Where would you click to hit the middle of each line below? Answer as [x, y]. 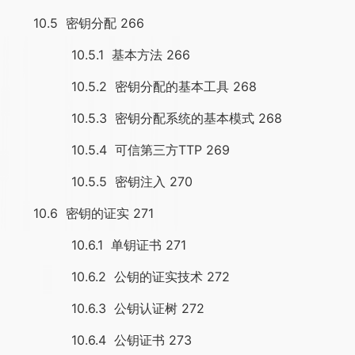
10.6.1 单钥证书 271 [97, 245]
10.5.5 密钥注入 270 [100, 181]
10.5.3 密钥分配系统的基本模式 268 [145, 118]
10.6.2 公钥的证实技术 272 [119, 277]
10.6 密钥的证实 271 [81, 213]
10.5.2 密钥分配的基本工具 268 [132, 86]
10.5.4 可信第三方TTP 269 [119, 150]
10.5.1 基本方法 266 [99, 55]
